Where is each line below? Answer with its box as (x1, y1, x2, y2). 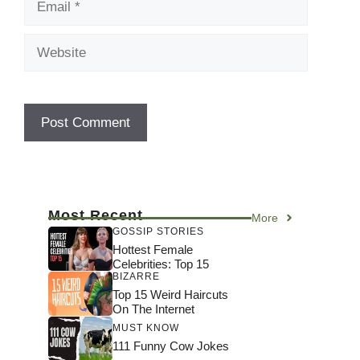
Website (23, 35, 72, 51)
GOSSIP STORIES (112, 225, 204, 237)
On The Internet (112, 301, 194, 316)
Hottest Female (112, 242, 193, 256)
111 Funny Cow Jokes (112, 339, 229, 354)
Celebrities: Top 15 (112, 256, 209, 271)
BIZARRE (112, 270, 160, 282)
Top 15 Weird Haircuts (112, 287, 228, 301)
